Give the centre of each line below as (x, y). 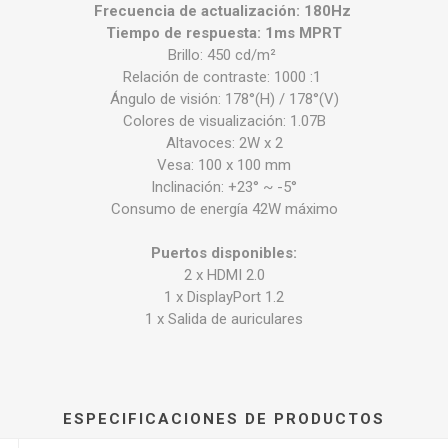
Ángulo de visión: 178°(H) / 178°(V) (224, 98)
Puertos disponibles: (224, 252)
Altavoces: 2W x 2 (224, 142)
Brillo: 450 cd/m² (224, 54)
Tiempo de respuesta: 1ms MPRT (224, 32)
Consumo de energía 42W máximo (224, 208)
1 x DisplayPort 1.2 (224, 296)
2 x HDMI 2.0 (224, 274)
